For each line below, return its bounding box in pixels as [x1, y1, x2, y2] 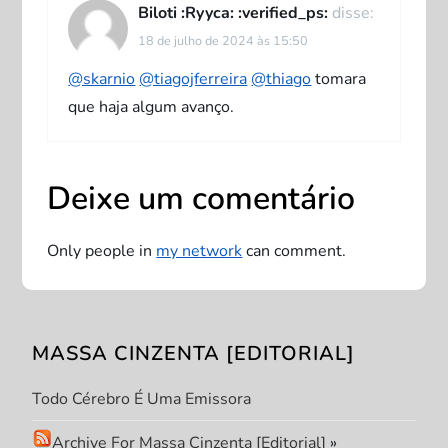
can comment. [242, 239, 347, 262]
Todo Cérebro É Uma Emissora [32, 387, 252, 410]
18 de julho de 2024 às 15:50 [138, 31, 309, 49]
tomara [311, 67, 367, 90]
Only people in [47, 239, 157, 262]
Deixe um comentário [47, 176, 356, 220]
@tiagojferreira [139, 67, 248, 90]
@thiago [251, 67, 312, 90]
